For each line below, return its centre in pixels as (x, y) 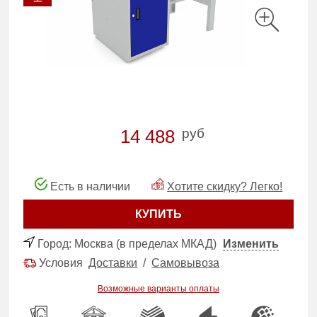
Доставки (113, 263)
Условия (63, 263)
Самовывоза (186, 263)
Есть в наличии (88, 186)
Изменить (251, 243)
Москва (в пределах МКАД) (146, 243)
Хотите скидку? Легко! (225, 186)
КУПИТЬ (158, 214)
